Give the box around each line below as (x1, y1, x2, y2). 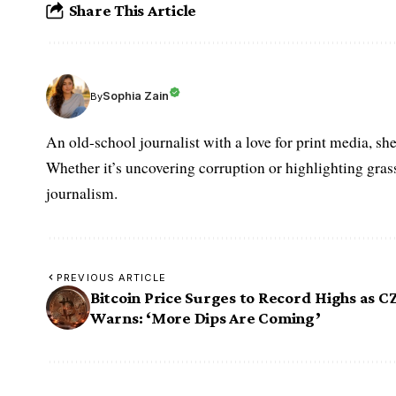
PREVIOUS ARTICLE (57, 270, 166, 284)
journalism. (46, 182, 118, 203)
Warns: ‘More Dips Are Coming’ (90, 308, 321, 327)
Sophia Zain (103, 89, 169, 103)
